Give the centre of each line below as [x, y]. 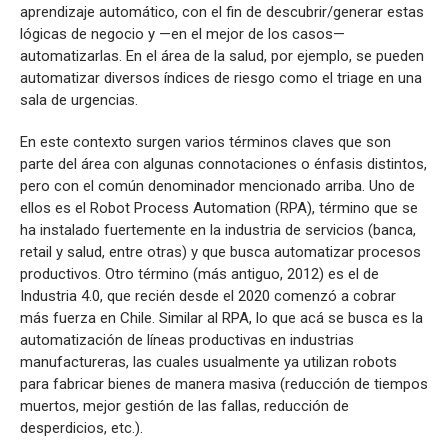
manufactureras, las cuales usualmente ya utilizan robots [208, 361]
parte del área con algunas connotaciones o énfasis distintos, [223, 163]
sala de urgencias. [79, 99]
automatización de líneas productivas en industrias [187, 339]
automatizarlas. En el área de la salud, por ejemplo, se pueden [222, 55]
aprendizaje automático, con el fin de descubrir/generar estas [222, 11]
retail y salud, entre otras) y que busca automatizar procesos [220, 251]
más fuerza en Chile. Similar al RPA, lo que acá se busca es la [221, 317]
